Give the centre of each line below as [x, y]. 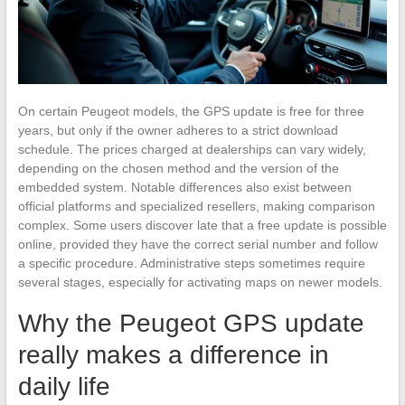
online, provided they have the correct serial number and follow [198, 244]
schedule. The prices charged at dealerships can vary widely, [192, 149]
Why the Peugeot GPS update [191, 323]
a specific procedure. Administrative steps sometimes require [191, 263]
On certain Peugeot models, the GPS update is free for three [191, 111]
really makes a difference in [173, 354]
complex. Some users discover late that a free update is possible [202, 225]
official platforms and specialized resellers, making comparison [196, 206]
